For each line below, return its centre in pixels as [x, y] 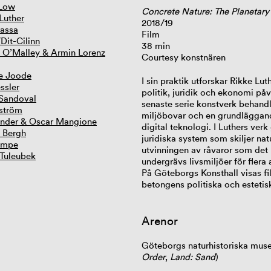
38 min [155, 45]
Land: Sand [192, 257]
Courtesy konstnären [183, 57]
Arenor [159, 221]
